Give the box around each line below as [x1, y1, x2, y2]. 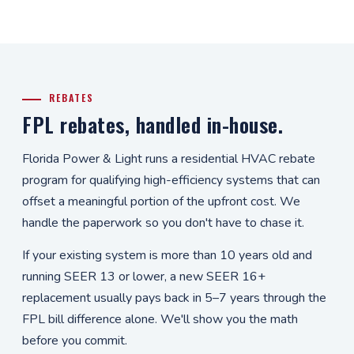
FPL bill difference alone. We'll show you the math [22, 311, 298, 328]
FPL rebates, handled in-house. [22, 109, 283, 140]
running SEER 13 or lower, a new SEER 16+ [22, 268, 265, 285]
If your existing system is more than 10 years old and [22, 247, 312, 264]
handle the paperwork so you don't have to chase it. [22, 214, 304, 232]
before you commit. [22, 332, 127, 349]
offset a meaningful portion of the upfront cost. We [22, 193, 300, 210]
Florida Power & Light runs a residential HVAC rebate [22, 150, 315, 168]
